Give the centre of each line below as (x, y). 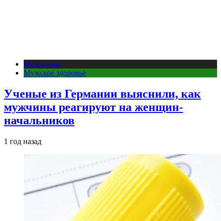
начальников (39, 120)
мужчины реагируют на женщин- (93, 107)
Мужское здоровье (55, 73)
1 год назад (23, 141)
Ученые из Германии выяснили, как (102, 94)
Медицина (41, 64)
